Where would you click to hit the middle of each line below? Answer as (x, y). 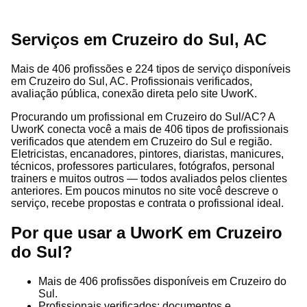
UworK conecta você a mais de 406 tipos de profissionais (150, 129)
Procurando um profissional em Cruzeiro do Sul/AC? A (143, 116)
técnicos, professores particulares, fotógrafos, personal (143, 166)
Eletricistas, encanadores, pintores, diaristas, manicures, (147, 153)
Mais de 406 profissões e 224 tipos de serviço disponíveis (151, 69)
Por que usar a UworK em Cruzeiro (147, 232)
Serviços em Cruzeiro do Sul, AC (139, 39)
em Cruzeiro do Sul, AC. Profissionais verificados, (132, 81)
